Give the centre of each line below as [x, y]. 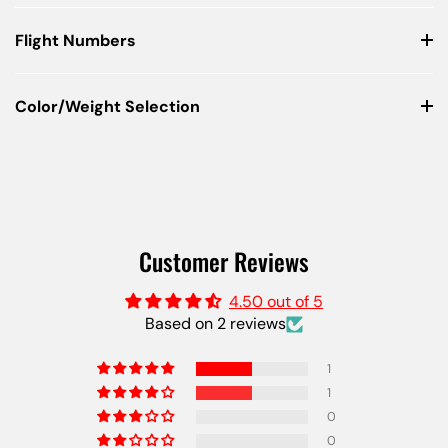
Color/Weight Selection [107, 106]
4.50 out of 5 [276, 301]
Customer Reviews [224, 261]
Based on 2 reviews [215, 323]
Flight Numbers [75, 40]
